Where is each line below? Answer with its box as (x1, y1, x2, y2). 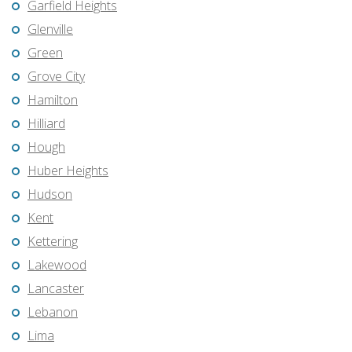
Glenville (27, 20, 73, 38)
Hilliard (27, 115, 65, 133)
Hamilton (27, 91, 78, 109)
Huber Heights (27, 162, 108, 180)
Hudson (27, 185, 72, 203)
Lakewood (27, 256, 86, 274)
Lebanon (27, 303, 78, 321)
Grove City (27, 68, 85, 86)
